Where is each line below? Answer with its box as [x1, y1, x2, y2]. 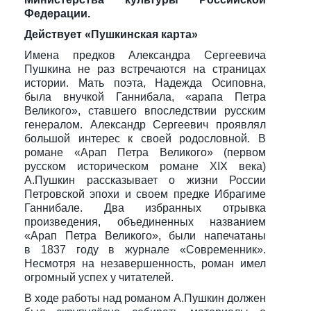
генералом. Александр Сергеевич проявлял [24, 119, 266, 131]
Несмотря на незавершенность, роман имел [24, 258, 266, 269]
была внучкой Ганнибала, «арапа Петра [24, 91, 266, 103]
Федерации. [24, 8, 90, 19]
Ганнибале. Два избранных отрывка [24, 202, 266, 214]
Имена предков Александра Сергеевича [24, 49, 266, 61]
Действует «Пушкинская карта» [24, 28, 198, 40]
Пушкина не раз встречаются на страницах [24, 63, 266, 75]
